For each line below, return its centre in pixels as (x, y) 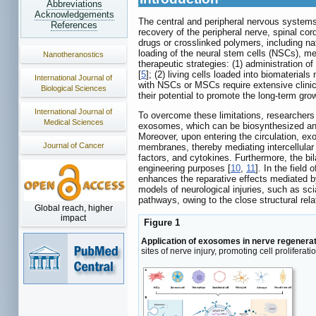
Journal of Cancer (73, 145)
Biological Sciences (73, 88)
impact (73, 218)
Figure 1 (160, 223)
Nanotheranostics (73, 54)
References (74, 25)
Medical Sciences (73, 122)
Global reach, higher (73, 208)
